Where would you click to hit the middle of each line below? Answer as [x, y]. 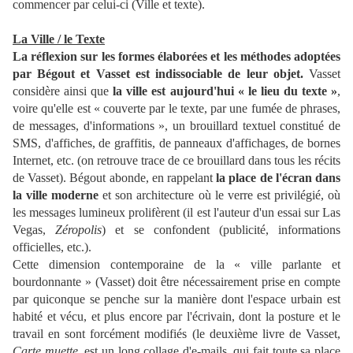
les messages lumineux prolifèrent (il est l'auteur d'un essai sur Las [176, 212]
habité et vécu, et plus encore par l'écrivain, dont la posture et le [176, 316]
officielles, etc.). [52, 247]
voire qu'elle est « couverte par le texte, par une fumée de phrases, [176, 108]
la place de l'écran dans [279, 178]
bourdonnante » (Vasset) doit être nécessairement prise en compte [176, 282]
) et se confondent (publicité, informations [221, 230]
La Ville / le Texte [59, 39]
